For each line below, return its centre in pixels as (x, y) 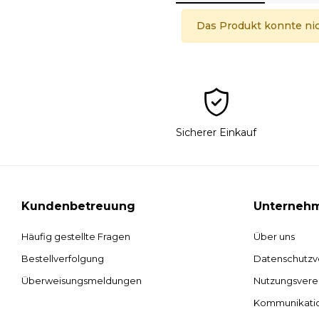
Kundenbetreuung (79, 206)
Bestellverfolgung (63, 259)
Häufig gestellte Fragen (76, 237)
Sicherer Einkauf (216, 133)
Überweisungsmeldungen (82, 281)
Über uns (274, 237)
